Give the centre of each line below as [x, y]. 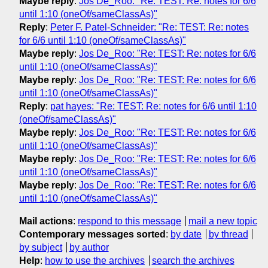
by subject [41, 247]
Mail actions [46, 221]
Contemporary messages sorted [92, 234]
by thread [228, 234]
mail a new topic [223, 221]
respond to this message [130, 221]
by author [89, 247]
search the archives [193, 260]
